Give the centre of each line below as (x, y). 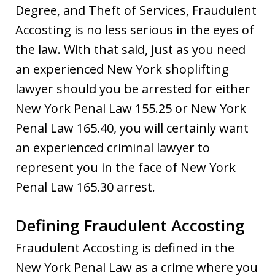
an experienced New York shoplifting (122, 69)
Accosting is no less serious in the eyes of (135, 29)
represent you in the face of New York (126, 167)
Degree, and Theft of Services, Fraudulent (136, 10)
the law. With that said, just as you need (130, 49)
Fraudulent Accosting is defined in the (125, 247)
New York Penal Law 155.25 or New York (131, 108)
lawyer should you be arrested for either (133, 88)
